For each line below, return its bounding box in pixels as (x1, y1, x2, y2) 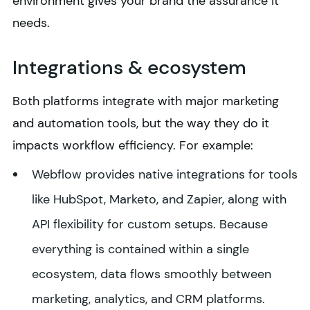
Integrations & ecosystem (12, 55, 246, 81)
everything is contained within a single (32, 241, 249, 258)
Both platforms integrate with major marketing (12, 93, 279, 110)
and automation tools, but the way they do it (12, 115, 269, 132)
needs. (12, 15, 50, 32)
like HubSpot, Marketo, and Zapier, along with (32, 191, 286, 208)
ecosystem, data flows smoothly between (32, 266, 271, 283)
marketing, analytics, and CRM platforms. (32, 291, 265, 308)
